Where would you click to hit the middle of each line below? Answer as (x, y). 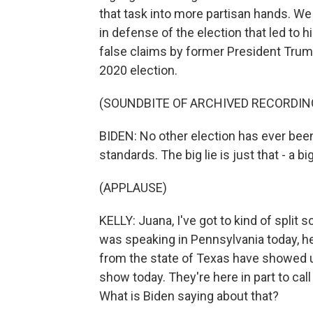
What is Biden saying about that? (189, 296)
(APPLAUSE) (133, 187)
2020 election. (138, 70)
